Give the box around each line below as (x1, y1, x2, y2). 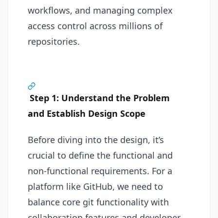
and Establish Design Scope (28, 107, 145, 119)
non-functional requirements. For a (28, 165, 172, 177)
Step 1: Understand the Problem (30, 91, 170, 104)
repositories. (28, 35, 80, 47)
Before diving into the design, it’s (28, 134, 164, 145)
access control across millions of (28, 19, 163, 32)
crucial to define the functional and (28, 149, 173, 161)
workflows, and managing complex (28, 4, 173, 16)
